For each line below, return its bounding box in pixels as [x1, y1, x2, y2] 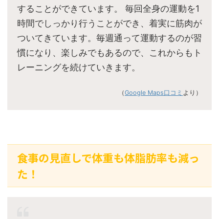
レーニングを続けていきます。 [17, 62, 140, 73]
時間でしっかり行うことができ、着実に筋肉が [17, 18, 202, 29]
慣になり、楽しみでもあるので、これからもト [17, 47, 202, 58]
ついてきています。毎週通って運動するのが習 [17, 33, 202, 44]
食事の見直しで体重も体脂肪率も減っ [17, 150, 199, 166]
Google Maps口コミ [125, 89, 183, 97]
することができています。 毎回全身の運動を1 [17, 3, 199, 14]
